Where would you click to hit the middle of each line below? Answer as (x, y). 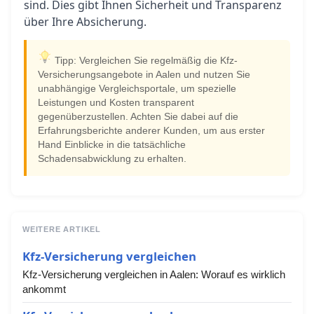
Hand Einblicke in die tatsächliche (112, 145)
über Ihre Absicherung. (85, 22)
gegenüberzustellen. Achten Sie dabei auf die (138, 117)
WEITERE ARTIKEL (62, 229)
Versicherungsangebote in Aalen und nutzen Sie (144, 75)
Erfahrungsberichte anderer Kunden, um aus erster (151, 131)
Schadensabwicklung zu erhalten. (112, 159)
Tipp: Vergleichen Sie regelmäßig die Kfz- (145, 61)
